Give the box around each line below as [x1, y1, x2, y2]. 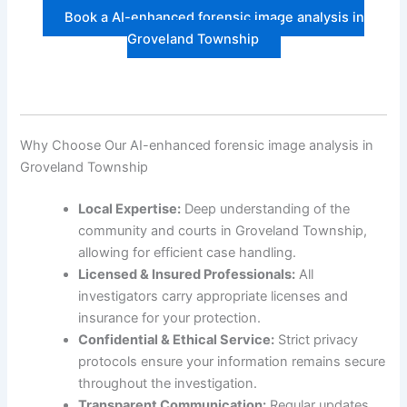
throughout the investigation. [78, 375, 258, 392]
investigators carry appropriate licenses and [78, 288, 349, 305]
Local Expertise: [78, 201, 182, 218]
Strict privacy [274, 332, 359, 349]
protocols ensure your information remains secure [78, 353, 386, 371]
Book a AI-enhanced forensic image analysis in [65, 8, 364, 25]
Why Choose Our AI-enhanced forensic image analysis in [20, 137, 374, 154]
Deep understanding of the [181, 201, 351, 218]
